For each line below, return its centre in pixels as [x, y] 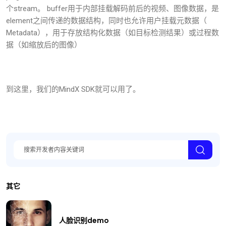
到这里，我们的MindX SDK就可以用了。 [73, 90]
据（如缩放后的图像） [44, 45]
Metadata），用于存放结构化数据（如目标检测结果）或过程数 [112, 33]
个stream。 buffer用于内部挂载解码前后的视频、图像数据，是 [112, 9]
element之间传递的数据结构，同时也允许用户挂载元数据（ [106, 21]
